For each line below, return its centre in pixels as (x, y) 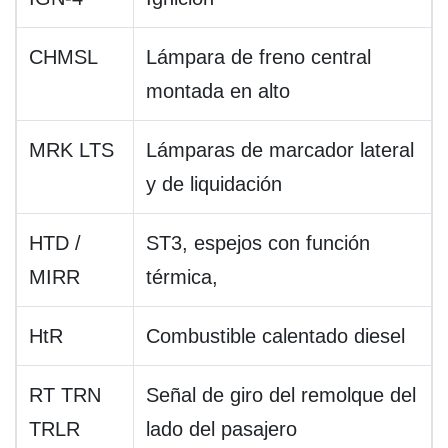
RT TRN (65, 395)
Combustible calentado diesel (275, 336)
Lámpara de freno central (258, 57)
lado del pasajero (221, 429)
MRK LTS (71, 150)
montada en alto (218, 91)
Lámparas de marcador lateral (280, 150)
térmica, (182, 277)
